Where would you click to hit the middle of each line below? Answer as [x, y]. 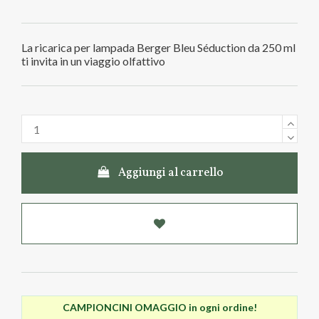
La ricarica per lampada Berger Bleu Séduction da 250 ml [158, 47]
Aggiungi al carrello [171, 173]
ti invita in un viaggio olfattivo [93, 61]
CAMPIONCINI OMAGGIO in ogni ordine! [159, 307]
